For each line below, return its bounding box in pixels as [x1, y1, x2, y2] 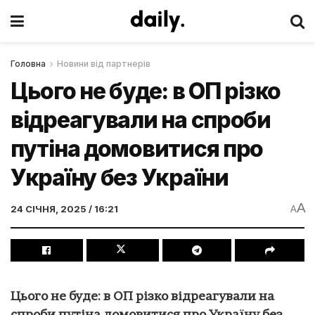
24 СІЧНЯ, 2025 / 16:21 [11, 202, 118, 214]
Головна [11, 58, 46, 69]
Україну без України [11, 164, 229, 191]
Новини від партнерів [57, 58, 150, 69]
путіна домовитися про [11, 135, 264, 162]
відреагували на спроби [11, 106, 271, 134]
